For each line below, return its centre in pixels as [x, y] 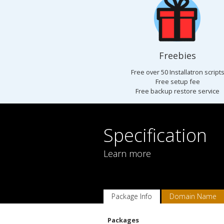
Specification [155, 135]
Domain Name [193, 196]
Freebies [178, 55]
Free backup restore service [178, 91]
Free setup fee [177, 81]
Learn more [127, 153]
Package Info [132, 196]
